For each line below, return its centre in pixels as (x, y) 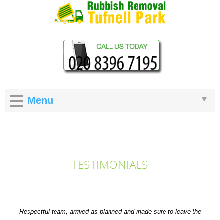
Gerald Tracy (110, 213)
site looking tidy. (110, 197)
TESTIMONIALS (110, 165)
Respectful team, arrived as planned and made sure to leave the (110, 187)
